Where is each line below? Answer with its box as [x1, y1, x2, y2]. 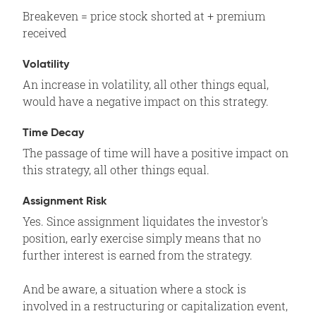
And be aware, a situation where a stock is [23, 281, 246, 296]
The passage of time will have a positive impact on [23, 145, 288, 160]
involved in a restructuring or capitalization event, [23, 298, 288, 313]
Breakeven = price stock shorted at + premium [23, 8, 265, 23]
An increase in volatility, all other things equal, [23, 76, 269, 92]
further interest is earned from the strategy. [23, 247, 253, 262]
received [23, 25, 66, 40]
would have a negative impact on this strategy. [23, 93, 269, 109]
